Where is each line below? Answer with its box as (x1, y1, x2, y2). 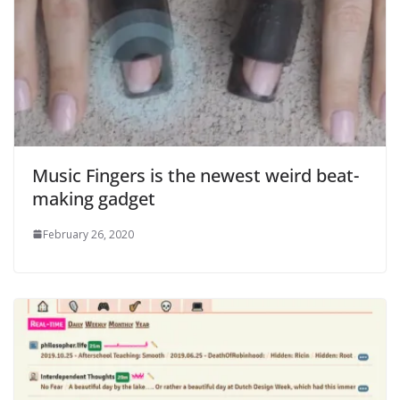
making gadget (32, 186, 155, 211)
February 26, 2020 (43, 226, 134, 242)
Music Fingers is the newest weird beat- (32, 162, 359, 187)
